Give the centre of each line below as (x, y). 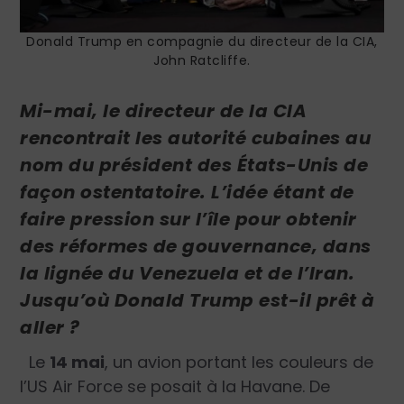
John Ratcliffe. (202, 60)
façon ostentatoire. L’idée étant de (187, 192)
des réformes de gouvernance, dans (196, 246)
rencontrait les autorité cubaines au (196, 138)
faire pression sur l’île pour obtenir (188, 219)
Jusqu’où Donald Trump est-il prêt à (197, 300)
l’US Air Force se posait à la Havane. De (175, 386)
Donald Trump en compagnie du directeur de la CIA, (202, 41)
